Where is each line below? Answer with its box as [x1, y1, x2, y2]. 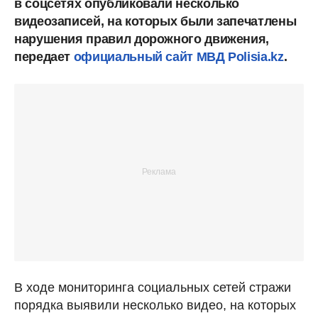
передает [14, 49, 74, 64]
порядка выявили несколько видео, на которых [14, 297, 296, 312]
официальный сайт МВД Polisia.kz [73, 49, 284, 64]
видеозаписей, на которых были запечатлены [14, 13, 297, 28]
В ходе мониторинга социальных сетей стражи [14, 280, 291, 295]
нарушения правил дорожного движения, [14, 31, 270, 46]
